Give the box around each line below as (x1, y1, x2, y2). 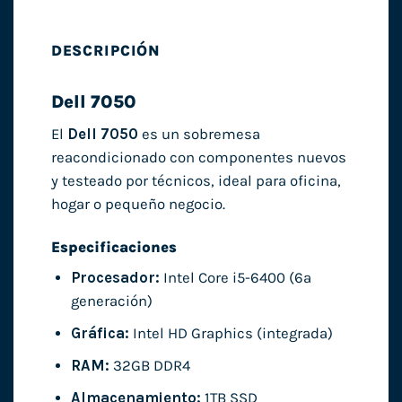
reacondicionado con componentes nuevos (50, 148, 346, 166)
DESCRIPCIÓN (50, 42, 162, 60)
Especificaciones (50, 238, 177, 256)
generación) (70, 292, 153, 310)
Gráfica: (70, 325, 129, 343)
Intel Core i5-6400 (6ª (159, 268, 311, 286)
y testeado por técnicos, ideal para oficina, (50, 171, 341, 189)
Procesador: (70, 268, 160, 286)
